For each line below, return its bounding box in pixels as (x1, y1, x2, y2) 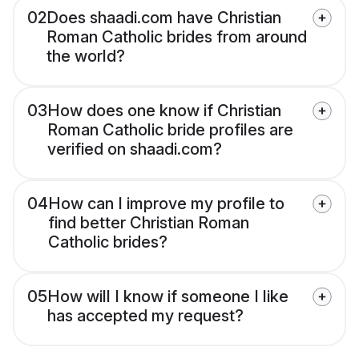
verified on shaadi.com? (47, 139, 222, 159)
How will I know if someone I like (47, 287, 288, 307)
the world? (46, 46, 125, 67)
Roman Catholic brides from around (46, 27, 307, 47)
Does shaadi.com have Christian (46, 8, 281, 28)
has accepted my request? (47, 306, 244, 326)
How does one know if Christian (47, 101, 281, 121)
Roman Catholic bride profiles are (47, 120, 293, 140)
